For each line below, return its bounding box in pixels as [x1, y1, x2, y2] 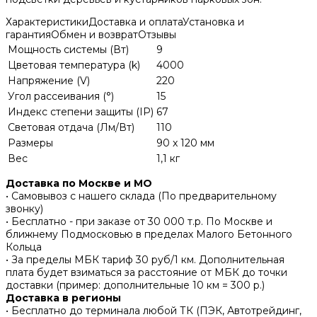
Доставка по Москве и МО [6, 177, 152, 190]
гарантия [6, 28, 51, 42]
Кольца [6, 241, 42, 254]
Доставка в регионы [6, 292, 121, 305]
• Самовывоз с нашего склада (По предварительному [6, 190, 277, 203]
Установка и [183, 16, 244, 29]
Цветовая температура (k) [8, 59, 140, 72]
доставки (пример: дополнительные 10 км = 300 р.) [6, 279, 265, 292]
